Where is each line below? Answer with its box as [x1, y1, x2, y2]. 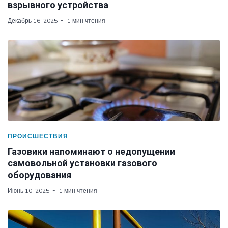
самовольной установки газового [8, 157, 157, 168]
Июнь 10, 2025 [8, 186, 49, 194]
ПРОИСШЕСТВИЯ [8, 132, 68, 140]
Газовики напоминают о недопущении [8, 146, 175, 157]
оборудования [8, 169, 71, 180]
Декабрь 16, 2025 [8, 16, 58, 24]
